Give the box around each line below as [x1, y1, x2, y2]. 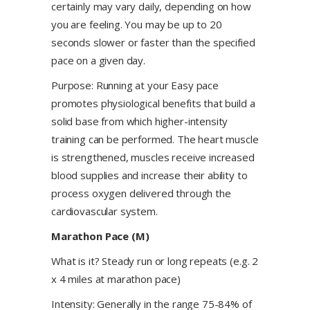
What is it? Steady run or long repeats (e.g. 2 [51, 254, 259, 268]
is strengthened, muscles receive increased [51, 150, 255, 164]
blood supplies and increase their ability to [51, 168, 248, 182]
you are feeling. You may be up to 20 [51, 17, 222, 31]
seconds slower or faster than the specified [51, 35, 255, 49]
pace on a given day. [51, 53, 145, 67]
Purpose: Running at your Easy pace [51, 78, 219, 92]
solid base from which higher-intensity [51, 114, 228, 128]
